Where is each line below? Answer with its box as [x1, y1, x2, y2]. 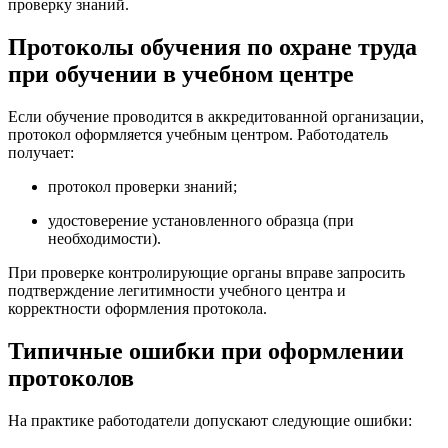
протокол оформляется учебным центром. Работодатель [8, 125, 388, 143]
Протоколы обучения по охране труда [8, 34, 417, 61]
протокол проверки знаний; [48, 177, 237, 195]
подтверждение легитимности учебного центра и [8, 281, 346, 299]
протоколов [8, 364, 134, 391]
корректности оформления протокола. [8, 299, 267, 317]
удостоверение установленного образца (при [48, 211, 354, 229]
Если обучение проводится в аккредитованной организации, [8, 107, 424, 125]
